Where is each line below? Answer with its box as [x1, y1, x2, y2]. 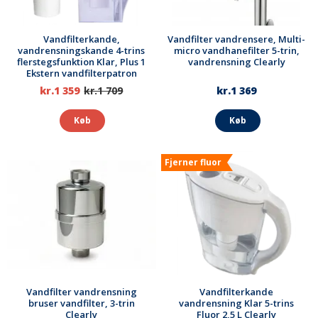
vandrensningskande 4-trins [18, 43, 146, 57]
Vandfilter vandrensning [26, 285, 137, 299]
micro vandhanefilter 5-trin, [173, 43, 300, 57]
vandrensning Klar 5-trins [179, 297, 295, 310]
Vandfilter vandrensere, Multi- [168, 32, 306, 45]
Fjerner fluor [165, 156, 222, 169]
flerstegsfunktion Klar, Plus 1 [17, 55, 146, 68]
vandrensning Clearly [187, 55, 285, 68]
